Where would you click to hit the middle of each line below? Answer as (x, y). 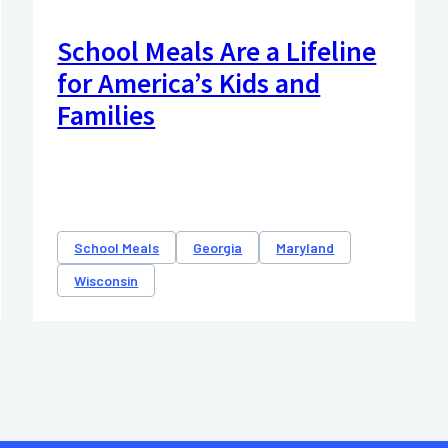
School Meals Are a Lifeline (217, 51)
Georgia (218, 248)
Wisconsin (106, 281)
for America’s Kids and (189, 83)
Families (106, 115)
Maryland (305, 248)
